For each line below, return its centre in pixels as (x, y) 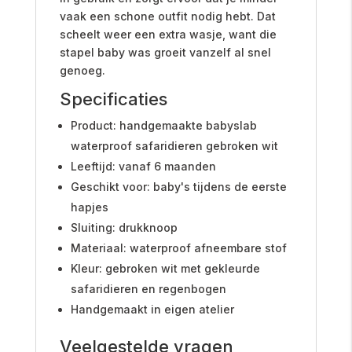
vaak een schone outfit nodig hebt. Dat (167, 16)
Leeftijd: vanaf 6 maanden (143, 166)
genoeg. (82, 70)
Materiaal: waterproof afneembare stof (178, 247)
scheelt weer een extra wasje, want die (168, 34)
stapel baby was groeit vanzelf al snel (165, 52)
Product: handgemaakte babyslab (163, 125)
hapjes (89, 207)
